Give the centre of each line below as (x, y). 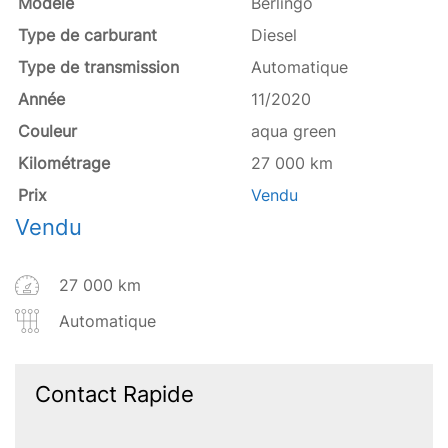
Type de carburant (87, 34)
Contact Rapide (114, 393)
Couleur (47, 130)
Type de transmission (98, 66)
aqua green (293, 130)
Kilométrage (64, 162)
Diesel (274, 34)
